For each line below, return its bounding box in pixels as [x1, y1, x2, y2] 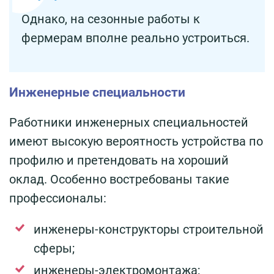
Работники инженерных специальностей [9, 114, 248, 130]
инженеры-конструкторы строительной [34, 221, 264, 237]
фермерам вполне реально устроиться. [21, 30, 250, 45]
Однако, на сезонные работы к [21, 11, 200, 26]
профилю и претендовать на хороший [9, 152, 229, 168]
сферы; [34, 240, 75, 256]
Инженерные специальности [9, 84, 185, 100]
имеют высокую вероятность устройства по [9, 133, 263, 149]
